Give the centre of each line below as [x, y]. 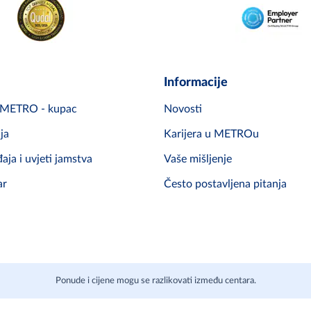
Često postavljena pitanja [225, 184]
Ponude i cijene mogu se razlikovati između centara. [155, 281]
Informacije [196, 83]
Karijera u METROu [211, 134]
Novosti [183, 109]
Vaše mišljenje [198, 159]
